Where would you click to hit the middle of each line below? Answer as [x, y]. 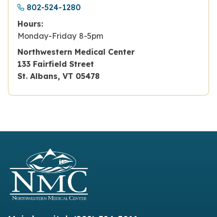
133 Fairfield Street [58, 64]
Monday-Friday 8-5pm [61, 36]
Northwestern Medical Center [79, 52]
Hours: [31, 23]
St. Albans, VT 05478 [59, 76]
